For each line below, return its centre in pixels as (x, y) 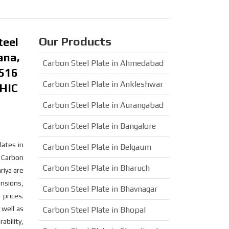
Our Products (75, 41)
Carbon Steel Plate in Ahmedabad (103, 63)
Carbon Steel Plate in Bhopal (94, 210)
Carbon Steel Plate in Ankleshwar (103, 84)
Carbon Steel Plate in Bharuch (96, 168)
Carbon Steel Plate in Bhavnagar (100, 189)
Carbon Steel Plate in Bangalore (99, 126)
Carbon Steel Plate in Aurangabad (103, 105)
